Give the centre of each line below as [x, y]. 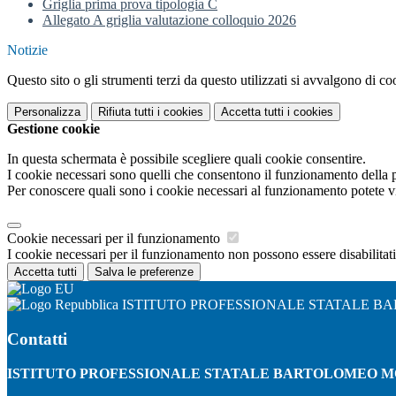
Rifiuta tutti [126, 112]
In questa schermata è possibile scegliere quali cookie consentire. [187, 159]
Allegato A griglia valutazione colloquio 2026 [169, 20]
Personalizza [47, 112]
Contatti [37, 339]
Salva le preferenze [144, 272]
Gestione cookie [53, 129]
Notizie [27, 50]
